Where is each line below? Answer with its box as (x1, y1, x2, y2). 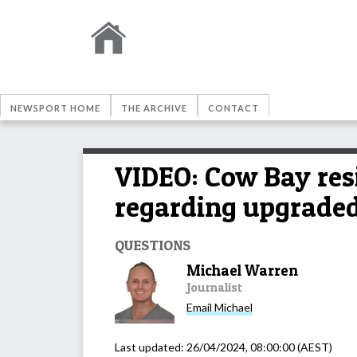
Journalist (186, 279, 242, 295)
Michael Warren (186, 261, 298, 280)
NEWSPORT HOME (10, 103, 100, 113)
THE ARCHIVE (121, 103, 187, 113)
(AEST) (295, 339, 332, 354)
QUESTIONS (115, 235, 190, 253)
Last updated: (115, 339, 186, 354)
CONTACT (208, 103, 259, 113)
